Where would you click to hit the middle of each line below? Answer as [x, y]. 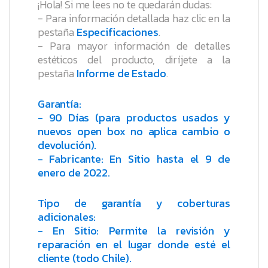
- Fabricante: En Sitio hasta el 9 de [134, 159]
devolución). [67, 145]
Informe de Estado [121, 74]
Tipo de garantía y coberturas [134, 203]
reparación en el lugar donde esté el [134, 245]
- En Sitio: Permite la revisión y [134, 231]
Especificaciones [117, 32]
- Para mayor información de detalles [134, 46]
